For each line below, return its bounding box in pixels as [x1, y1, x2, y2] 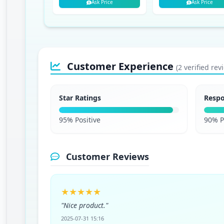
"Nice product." [61, 200, 108, 210]
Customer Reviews [63, 150, 149, 162]
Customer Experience [64, 59, 176, 73]
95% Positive [59, 115, 101, 124]
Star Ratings [59, 93, 101, 102]
